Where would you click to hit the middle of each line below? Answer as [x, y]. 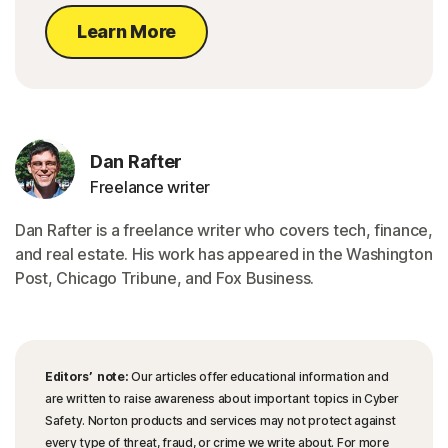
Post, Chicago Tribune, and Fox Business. [164, 278]
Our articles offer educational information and [258, 377]
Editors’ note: [87, 377]
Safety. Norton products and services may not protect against [221, 421]
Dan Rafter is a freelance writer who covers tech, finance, [224, 230]
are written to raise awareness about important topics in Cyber [222, 399]
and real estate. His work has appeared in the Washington [224, 254]
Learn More [126, 32]
